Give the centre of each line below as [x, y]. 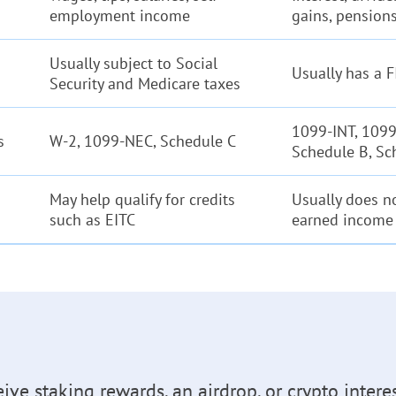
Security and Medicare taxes [145, 84]
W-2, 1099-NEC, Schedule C [143, 141]
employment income [120, 15]
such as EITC [92, 220]
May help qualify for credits [142, 199]
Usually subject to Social [133, 63]
